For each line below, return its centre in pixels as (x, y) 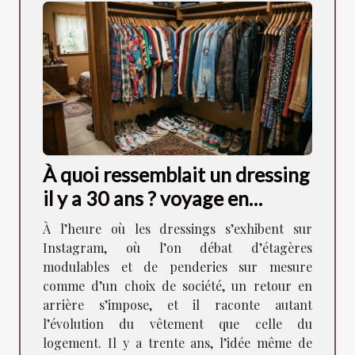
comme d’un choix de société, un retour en (177, 286)
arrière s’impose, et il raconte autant (177, 305)
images (74, 222)
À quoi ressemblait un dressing (176, 175)
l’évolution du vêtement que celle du (177, 324)
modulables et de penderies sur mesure (177, 267)
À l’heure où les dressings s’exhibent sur (177, 229)
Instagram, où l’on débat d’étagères (177, 248)
